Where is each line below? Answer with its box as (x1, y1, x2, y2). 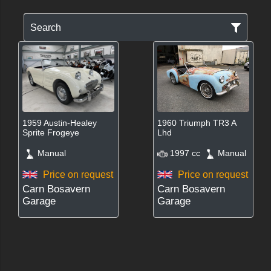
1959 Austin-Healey (22, 118, 97, 128)
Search (30, 22, 61, 33)
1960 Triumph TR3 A (157, 118, 236, 128)
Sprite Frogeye (22, 128, 79, 137)
